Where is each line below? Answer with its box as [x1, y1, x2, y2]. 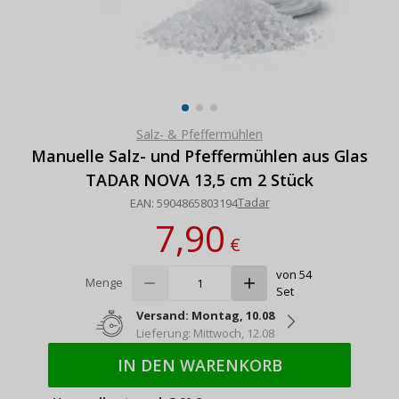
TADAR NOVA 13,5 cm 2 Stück [85, 168, 313, 191]
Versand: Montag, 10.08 [135, 306, 274, 323]
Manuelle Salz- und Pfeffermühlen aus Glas [31, 144, 368, 167]
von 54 [276, 265, 312, 282]
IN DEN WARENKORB [117, 354, 282, 376]
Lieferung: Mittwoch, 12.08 [135, 324, 274, 341]
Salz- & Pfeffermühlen [136, 125, 263, 142]
